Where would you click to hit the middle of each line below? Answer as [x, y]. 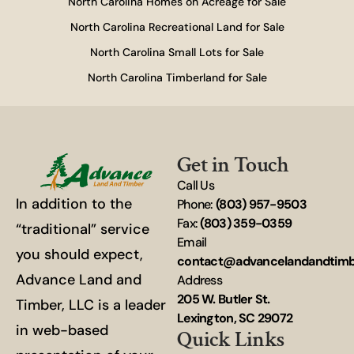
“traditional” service [83, 229]
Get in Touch [233, 165]
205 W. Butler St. [228, 299]
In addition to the [74, 203]
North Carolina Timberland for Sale [177, 77]
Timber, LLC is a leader [91, 305]
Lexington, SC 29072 [235, 318]
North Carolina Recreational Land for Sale [177, 27]
